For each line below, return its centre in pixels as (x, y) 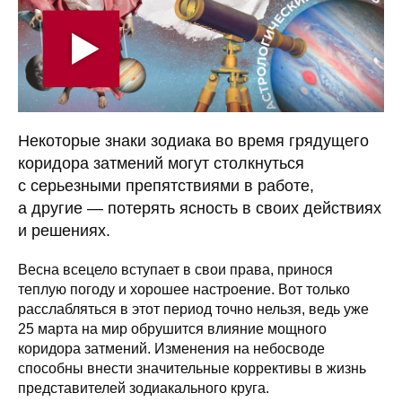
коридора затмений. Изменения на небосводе (171, 348)
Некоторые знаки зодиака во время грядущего (193, 140)
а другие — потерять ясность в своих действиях (200, 208)
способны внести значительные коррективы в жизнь (192, 368)
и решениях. (64, 230)
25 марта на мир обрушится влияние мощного (172, 328)
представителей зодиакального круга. (144, 388)
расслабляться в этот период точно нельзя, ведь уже (193, 309)
